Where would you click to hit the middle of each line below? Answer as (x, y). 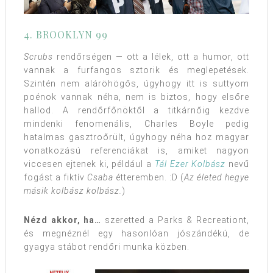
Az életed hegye (217, 178)
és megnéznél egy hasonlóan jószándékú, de (136, 234)
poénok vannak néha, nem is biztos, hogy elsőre (136, 97)
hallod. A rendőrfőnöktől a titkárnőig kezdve (136, 111)
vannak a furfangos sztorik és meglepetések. (136, 70)
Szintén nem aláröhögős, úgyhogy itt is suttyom (136, 84)
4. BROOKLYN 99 (66, 35)
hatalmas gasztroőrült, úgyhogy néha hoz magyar (136, 137)
